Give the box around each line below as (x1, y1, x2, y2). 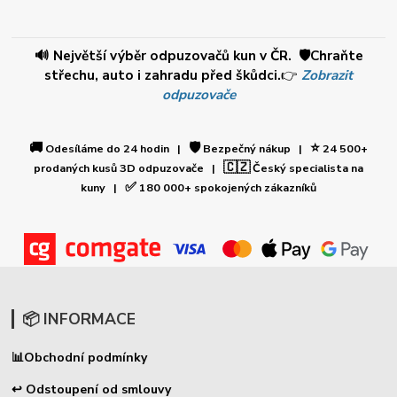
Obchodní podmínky (24, 348, 148, 366)
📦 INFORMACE (21, 307, 136, 330)
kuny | (81, 180, 125, 196)
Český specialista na (250, 160, 363, 176)
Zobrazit (301, 65, 353, 84)
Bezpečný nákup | (200, 141, 310, 157)
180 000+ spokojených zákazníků (136, 180, 316, 196)
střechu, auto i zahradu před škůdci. (44, 65, 281, 84)
